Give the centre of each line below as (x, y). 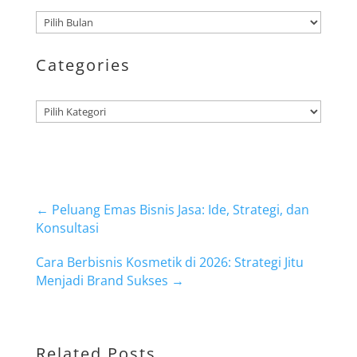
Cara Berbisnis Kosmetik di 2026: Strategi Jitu (169, 262)
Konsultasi (67, 228)
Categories (83, 65)
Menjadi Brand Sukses (102, 280)
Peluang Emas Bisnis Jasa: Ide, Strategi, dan (180, 210)
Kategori (57, 109)
